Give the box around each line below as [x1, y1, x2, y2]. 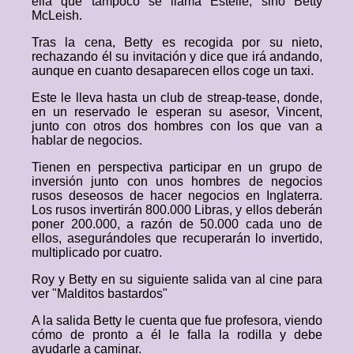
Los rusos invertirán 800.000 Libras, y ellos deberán [32, 203, 322, 217]
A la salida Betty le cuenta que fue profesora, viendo [32, 314, 322, 327]
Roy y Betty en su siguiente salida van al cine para [32, 273, 322, 286]
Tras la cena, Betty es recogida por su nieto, [32, 36, 322, 49]
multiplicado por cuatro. [32, 246, 162, 259]
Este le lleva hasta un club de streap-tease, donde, [32, 91, 322, 104]
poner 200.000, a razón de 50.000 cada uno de [32, 217, 322, 231]
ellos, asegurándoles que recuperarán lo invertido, [32, 232, 322, 245]
